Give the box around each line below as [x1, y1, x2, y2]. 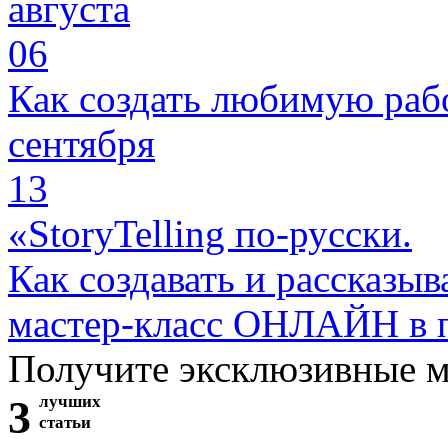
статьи [39, 413, 91, 432]
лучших [39, 392, 101, 411]
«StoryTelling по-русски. [8, 212, 412, 255]
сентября [8, 122, 155, 165]
